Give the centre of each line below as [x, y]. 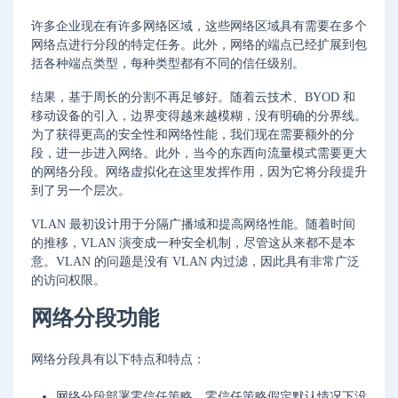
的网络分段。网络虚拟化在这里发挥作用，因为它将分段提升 [199, 171]
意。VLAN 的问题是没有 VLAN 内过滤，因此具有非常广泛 [195, 261]
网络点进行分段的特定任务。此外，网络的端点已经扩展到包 [199, 44]
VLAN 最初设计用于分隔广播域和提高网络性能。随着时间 [193, 224]
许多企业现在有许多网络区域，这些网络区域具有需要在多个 [199, 26]
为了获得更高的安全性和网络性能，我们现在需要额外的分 [193, 134]
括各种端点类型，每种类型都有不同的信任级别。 [168, 63]
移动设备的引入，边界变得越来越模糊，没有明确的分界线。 [199, 115]
